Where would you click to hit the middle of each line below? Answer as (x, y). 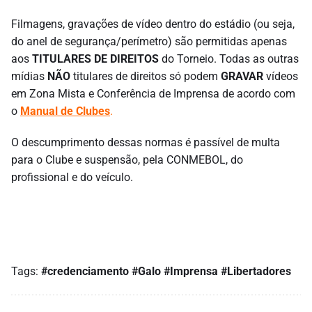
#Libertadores (256, 272)
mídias (29, 77)
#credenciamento (85, 272)
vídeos (281, 77)
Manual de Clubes (65, 111)
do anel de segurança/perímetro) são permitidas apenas (149, 42)
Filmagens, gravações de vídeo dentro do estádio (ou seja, (153, 24)
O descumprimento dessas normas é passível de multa (146, 143)
